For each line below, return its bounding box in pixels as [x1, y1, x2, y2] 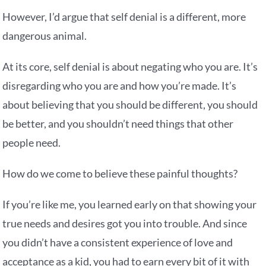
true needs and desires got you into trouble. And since [2, 217, 248, 230]
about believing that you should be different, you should [2, 98, 258, 112]
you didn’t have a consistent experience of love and [2, 236, 233, 249]
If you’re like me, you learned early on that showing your [2, 198, 257, 211]
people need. [2, 136, 61, 150]
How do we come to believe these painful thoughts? [2, 167, 238, 180]
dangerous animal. [2, 29, 87, 43]
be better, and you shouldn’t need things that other [2, 117, 234, 131]
